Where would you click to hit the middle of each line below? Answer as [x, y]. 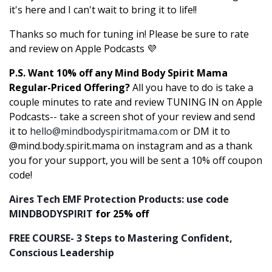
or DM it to [204, 131]
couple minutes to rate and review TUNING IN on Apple [136, 102]
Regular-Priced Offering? [70, 87]
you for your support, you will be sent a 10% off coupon [136, 160]
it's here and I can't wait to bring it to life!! [104, 10]
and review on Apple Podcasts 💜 [83, 49]
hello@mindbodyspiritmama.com [104, 131]
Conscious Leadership [63, 253]
